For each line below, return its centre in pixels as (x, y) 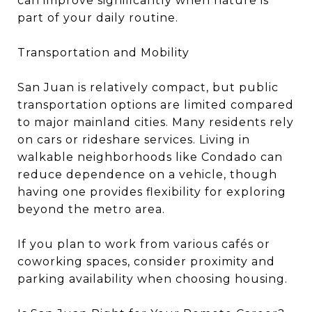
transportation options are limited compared (156, 105)
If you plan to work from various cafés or (144, 244)
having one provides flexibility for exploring (152, 192)
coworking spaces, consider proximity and (146, 262)
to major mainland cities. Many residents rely (156, 122)
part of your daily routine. (98, 18)
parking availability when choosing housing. (153, 279)
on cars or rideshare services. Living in (134, 140)
